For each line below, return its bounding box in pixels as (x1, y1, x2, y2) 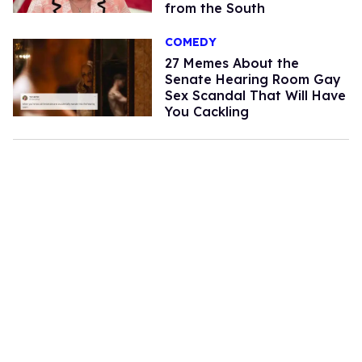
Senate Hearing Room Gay (164, 71, 341, 88)
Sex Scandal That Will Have (164, 87, 346, 104)
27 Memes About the (164, 55, 299, 72)
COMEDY (164, 35, 217, 50)
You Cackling (164, 103, 249, 120)
